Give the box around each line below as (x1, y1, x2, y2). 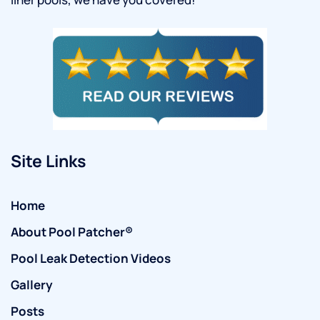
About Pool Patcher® (11, 223, 133, 240)
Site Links (11, 149, 86, 172)
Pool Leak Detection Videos (11, 249, 171, 266)
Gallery (11, 276, 53, 293)
